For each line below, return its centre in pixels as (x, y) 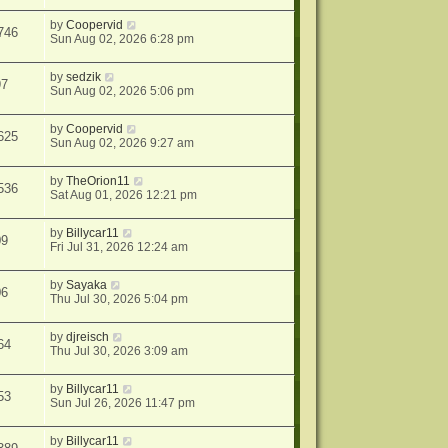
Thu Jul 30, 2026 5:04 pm (119, 299)
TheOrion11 (98, 181)
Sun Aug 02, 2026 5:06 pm (122, 91)
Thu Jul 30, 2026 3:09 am (119, 351)
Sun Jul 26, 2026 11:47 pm (123, 403)
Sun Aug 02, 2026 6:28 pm (122, 39)
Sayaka (87, 285)
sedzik (84, 77)
